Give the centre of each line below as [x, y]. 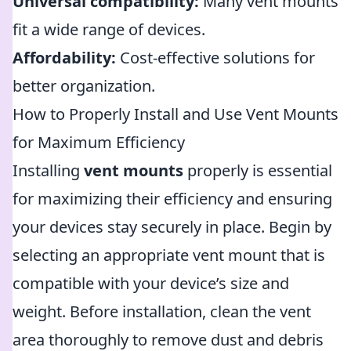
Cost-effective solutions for [215, 58]
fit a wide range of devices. [109, 29]
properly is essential [258, 170]
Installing [48, 170]
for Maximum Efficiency [99, 142]
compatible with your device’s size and [151, 283]
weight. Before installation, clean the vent [162, 311]
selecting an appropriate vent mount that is [169, 255]
